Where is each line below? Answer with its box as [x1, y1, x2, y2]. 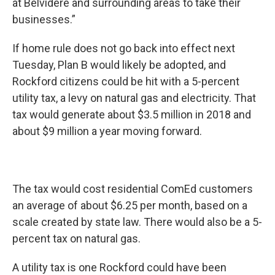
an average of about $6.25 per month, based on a [12, 199, 247, 212]
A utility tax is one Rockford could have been [12, 261, 227, 274]
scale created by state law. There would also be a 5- [12, 215, 262, 228]
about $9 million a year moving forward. [12, 125, 202, 137]
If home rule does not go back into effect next [12, 42, 235, 55]
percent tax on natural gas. [12, 232, 141, 245]
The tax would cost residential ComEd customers [12, 182, 253, 195]
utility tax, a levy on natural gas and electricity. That [12, 91, 256, 104]
